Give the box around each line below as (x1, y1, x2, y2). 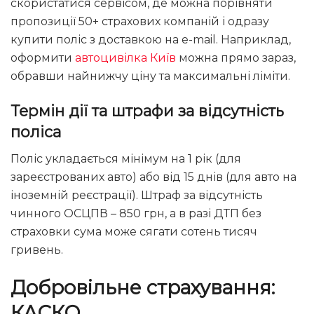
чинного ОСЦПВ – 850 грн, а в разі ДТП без (11, 207, 261, 221)
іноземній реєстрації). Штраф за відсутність (11, 189, 263, 203)
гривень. (11, 243, 63, 257)
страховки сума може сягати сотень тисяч (11, 225, 257, 239)
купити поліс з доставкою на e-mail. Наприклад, (11, 32, 291, 46)
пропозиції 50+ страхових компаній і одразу (11, 14, 269, 28)
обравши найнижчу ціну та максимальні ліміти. (11, 69, 290, 83)
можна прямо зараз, (176, 50, 296, 64)
